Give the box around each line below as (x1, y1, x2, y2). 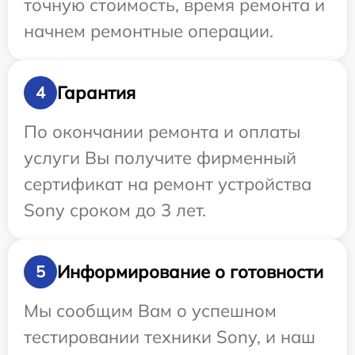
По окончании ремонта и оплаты (24, 120, 300, 143)
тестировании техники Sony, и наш (24, 326, 315, 349)
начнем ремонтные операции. (24, 20, 273, 43)
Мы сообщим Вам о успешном (24, 300, 277, 323)
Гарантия (57, 81, 136, 104)
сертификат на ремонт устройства (24, 173, 311, 196)
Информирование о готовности (57, 260, 323, 283)
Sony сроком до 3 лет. (24, 199, 206, 222)
